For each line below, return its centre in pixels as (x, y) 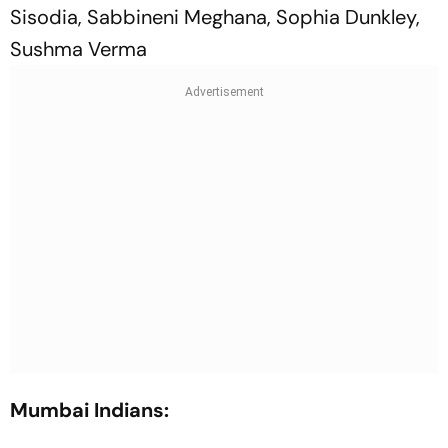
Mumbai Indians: (92, 409)
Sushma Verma (78, 48)
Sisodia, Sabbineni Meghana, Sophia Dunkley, (215, 16)
